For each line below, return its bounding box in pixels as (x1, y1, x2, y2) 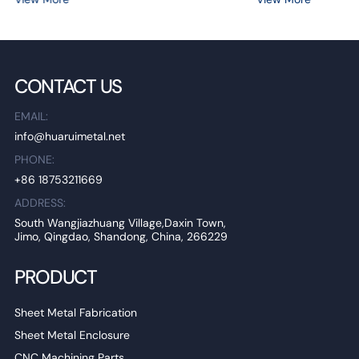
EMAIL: (14, 109, 48, 124)
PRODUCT (14, 265, 97, 289)
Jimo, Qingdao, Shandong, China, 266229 (14, 229, 228, 244)
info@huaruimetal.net (14, 129, 125, 144)
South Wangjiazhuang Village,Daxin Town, (14, 216, 226, 231)
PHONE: (14, 152, 54, 167)
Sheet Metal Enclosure (14, 328, 130, 343)
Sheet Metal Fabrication (14, 305, 137, 321)
